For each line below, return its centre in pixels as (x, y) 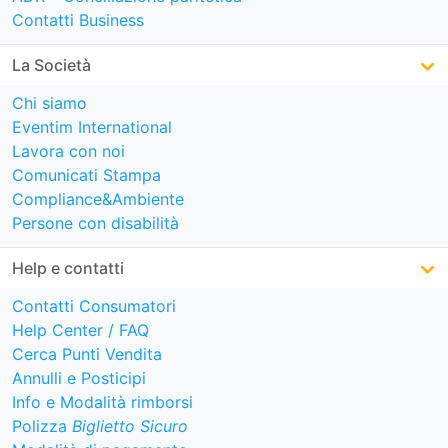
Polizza (42, 426)
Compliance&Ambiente (98, 199)
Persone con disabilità (95, 223)
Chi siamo (49, 103)
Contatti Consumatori (94, 306)
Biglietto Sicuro (130, 426)
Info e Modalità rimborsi (102, 402)
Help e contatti (68, 268)
